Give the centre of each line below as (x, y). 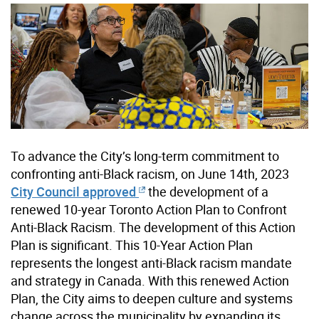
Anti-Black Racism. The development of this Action (153, 228)
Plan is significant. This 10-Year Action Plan (132, 245)
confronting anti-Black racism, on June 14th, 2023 (150, 174)
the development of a (207, 192)
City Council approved (73, 192)
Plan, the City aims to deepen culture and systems (152, 299)
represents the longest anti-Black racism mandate (151, 263)
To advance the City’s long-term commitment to (145, 156)
